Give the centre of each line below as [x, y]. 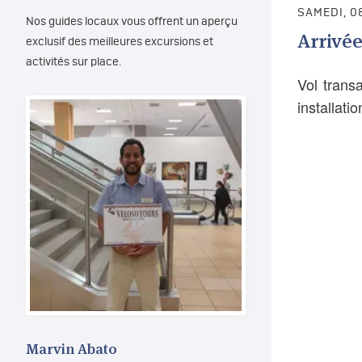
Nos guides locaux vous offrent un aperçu [132, 22]
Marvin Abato [72, 349]
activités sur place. [74, 62]
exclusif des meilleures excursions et [120, 42]
